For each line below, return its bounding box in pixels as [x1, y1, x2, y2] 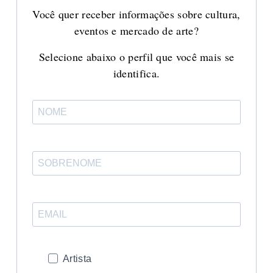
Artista [63, 253, 92, 264]
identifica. [113, 65, 160, 80]
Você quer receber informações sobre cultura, [32, 6, 241, 21]
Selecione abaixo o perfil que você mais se [38, 49, 235, 64]
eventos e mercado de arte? [74, 23, 199, 38]
